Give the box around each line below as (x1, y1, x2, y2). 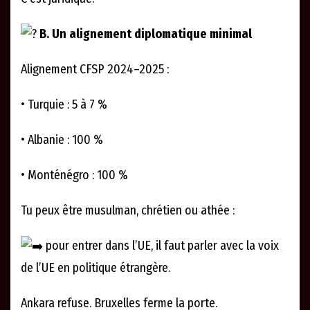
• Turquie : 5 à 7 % (21, 97, 107, 113)
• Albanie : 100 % (21, 132, 103, 148)
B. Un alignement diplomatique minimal (37, 26, 252, 42)
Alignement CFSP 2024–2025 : (21, 62, 169, 77)
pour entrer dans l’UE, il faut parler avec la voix (43, 238, 279, 254)
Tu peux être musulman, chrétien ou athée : (21, 203, 235, 219)
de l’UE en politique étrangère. (21, 260, 170, 276)
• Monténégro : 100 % (21, 167, 128, 183)
